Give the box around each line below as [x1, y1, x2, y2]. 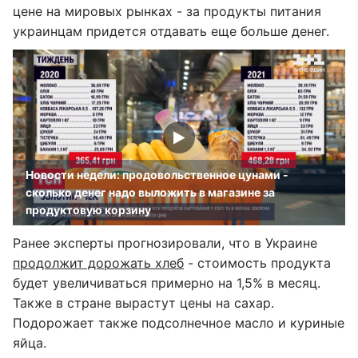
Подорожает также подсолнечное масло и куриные [13, 315, 344, 331]
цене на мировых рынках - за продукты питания [13, 3, 321, 19]
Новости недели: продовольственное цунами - [26, 168, 288, 181]
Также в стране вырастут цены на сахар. [13, 295, 274, 311]
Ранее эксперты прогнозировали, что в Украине [13, 235, 317, 251]
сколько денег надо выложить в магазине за [26, 185, 275, 199]
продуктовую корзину [26, 203, 151, 217]
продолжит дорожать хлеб [13, 255, 184, 271]
